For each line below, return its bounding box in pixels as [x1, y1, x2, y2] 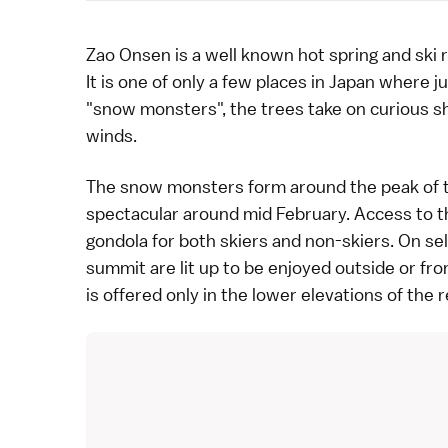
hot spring [298, 43, 378, 67]
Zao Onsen [86, 43, 171, 67]
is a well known [171, 43, 298, 67]
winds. [86, 124, 137, 148]
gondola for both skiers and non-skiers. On [86, 229, 425, 253]
